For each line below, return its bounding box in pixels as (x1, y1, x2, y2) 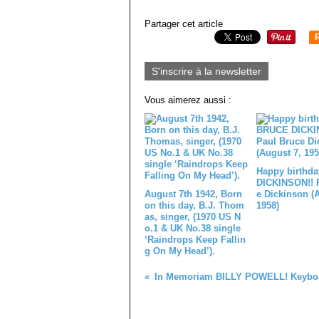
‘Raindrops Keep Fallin (145, 234, 246, 245)
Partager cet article (145, 19, 223, 29)
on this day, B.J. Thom (145, 200, 244, 211)
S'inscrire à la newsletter (152, 66, 261, 77)
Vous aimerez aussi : (145, 95, 231, 105)
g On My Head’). (145, 246, 215, 256)
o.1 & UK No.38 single (145, 223, 241, 234)
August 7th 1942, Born (145, 189, 242, 199)
